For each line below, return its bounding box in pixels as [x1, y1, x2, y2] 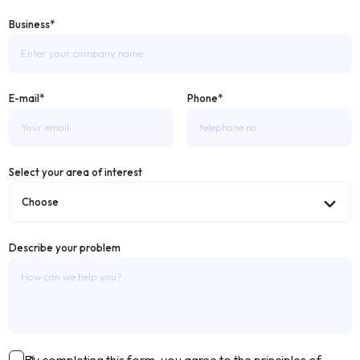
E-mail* [9, 92, 45, 105]
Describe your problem [9, 241, 121, 255]
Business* [9, 18, 55, 31]
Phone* [186, 92, 223, 105]
